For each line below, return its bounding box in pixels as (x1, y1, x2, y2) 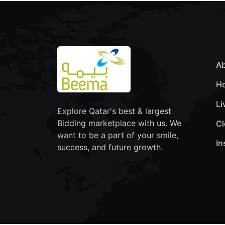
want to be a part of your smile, (57, 130, 178, 140)
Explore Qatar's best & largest (57, 105, 171, 116)
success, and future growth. (57, 142, 163, 152)
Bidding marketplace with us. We (57, 118, 181, 128)
